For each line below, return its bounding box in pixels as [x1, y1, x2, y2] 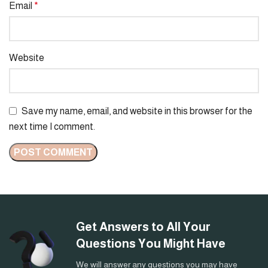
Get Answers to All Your [76, 220, 211, 233]
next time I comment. [9, 121, 95, 132]
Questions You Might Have [76, 236, 226, 250]
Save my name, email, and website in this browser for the [22, 105, 252, 116]
